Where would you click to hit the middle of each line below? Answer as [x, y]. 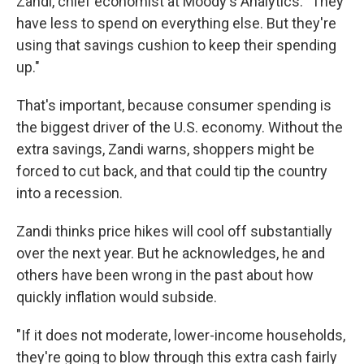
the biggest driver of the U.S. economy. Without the [180, 127]
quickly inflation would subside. [117, 297]
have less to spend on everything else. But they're [176, 23]
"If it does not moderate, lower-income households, [181, 335]
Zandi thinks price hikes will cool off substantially [174, 231]
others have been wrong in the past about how [165, 275]
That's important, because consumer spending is [174, 105]
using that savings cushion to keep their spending [176, 45]
